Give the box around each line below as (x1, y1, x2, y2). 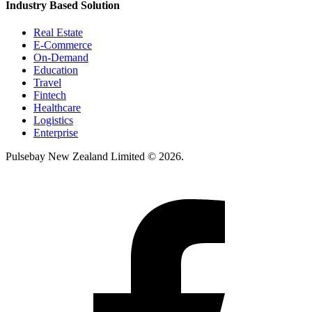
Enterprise (33, 127, 78, 139)
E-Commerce (33, 39, 92, 52)
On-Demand (33, 52, 88, 64)
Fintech (33, 89, 66, 102)
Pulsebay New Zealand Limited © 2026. (6, 150, 184, 163)
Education (33, 64, 78, 77)
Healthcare (33, 102, 81, 114)
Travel (33, 77, 61, 89)
